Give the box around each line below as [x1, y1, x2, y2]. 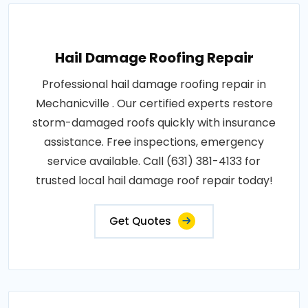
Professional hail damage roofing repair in [42, 76, 266, 93]
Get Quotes [109, 214, 171, 229]
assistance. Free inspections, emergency [44, 134, 264, 151]
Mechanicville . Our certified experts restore [35, 96, 273, 112]
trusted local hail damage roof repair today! [35, 173, 273, 189]
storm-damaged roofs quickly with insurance [32, 115, 276, 131]
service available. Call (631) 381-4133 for [47, 153, 261, 170]
